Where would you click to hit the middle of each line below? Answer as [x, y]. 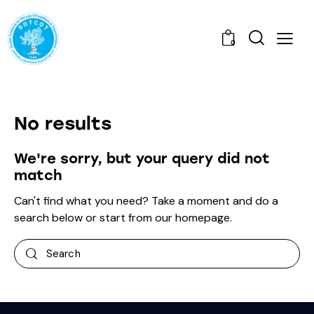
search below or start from [84, 218]
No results [63, 124]
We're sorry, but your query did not [142, 159]
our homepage [192, 218]
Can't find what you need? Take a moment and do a [146, 201]
